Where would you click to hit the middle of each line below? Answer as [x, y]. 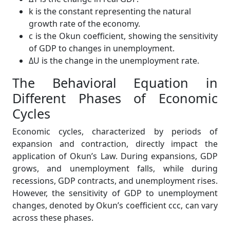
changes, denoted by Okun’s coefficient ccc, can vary [115, 205]
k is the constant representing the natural [110, 11]
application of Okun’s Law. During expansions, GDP [115, 156]
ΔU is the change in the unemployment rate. [114, 61]
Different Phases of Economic [115, 98]
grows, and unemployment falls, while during [115, 168]
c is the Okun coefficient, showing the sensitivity [123, 36]
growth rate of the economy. [84, 24]
